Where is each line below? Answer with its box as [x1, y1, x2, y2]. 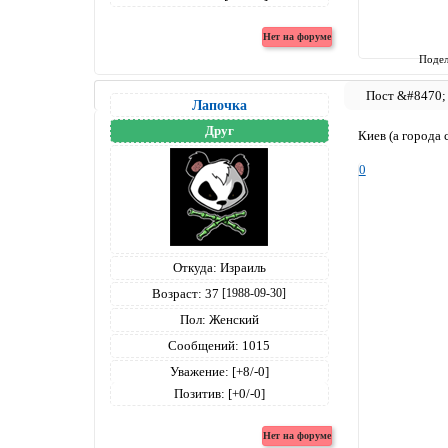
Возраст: [152, 285, 203, 301]
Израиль [216, 259, 266, 275]
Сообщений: [168, 337, 240, 353]
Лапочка [191, 96, 247, 113]
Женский [205, 311, 259, 327]
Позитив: [173, 385, 225, 401]
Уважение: [169, 363, 229, 379]
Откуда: [172, 259, 217, 275]
